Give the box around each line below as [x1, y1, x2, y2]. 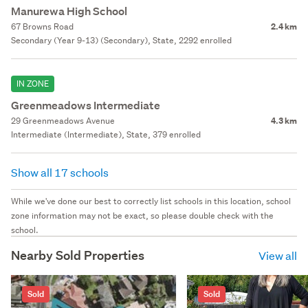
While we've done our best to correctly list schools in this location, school [11, 195, 291, 207]
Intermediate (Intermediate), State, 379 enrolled [11, 128, 201, 140]
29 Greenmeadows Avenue [11, 114, 115, 126]
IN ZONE [16, 77, 49, 89]
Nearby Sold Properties [11, 247, 144, 263]
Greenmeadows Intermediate [11, 98, 160, 113]
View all [258, 247, 297, 263]
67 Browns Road [11, 20, 74, 32]
